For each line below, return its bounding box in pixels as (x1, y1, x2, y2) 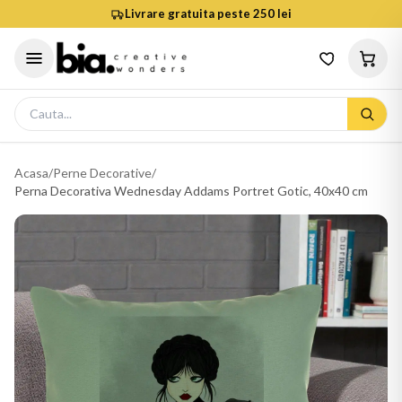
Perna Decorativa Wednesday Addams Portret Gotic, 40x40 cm (14, 183, 368, 198)
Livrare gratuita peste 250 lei (125, 6, 292, 21)
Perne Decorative (53, 165, 152, 180)
